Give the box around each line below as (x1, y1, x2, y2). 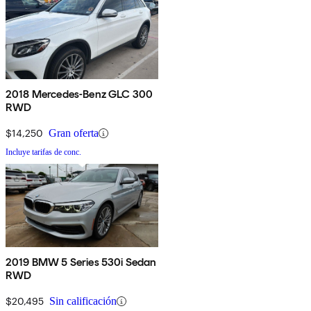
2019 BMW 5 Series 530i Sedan (6, 255, 157, 269)
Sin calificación (49, 295, 117, 308)
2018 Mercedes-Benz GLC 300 (6, 87, 153, 101)
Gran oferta (49, 127, 99, 140)
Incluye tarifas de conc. (6, 147, 81, 158)
